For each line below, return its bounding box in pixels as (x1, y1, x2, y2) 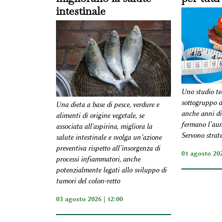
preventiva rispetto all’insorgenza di (55, 144, 160, 153)
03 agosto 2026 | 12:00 (55, 195, 123, 203)
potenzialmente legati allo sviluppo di (55, 166, 166, 175)
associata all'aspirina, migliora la (55, 122, 152, 131)
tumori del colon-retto (55, 177, 120, 186)
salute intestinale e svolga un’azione (55, 133, 162, 142)
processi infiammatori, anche (55, 155, 140, 164)
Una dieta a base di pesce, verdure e (55, 101, 159, 110)
